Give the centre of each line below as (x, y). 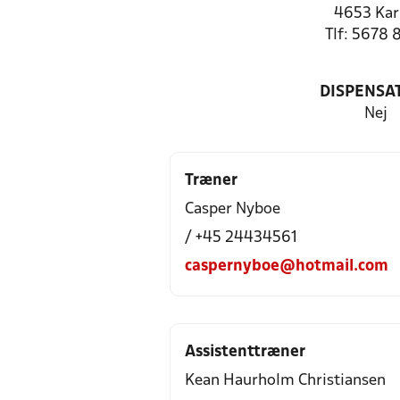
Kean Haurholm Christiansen (285, 381)
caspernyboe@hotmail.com (287, 267)
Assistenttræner (245, 352)
